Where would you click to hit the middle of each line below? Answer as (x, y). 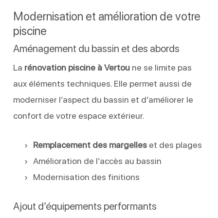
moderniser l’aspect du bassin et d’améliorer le (103, 99)
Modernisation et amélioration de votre (107, 16)
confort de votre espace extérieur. (79, 115)
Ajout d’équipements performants (85, 206)
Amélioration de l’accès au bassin (97, 161)
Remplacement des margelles (90, 145)
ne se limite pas (161, 67)
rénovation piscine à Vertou (77, 67)
